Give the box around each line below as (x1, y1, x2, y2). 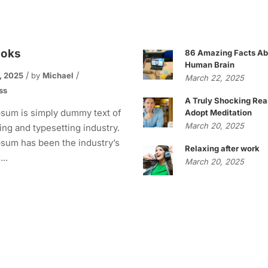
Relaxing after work (184, 144, 260, 153)
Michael (42, 71, 74, 80)
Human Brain (184, 60, 234, 69)
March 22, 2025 (184, 73, 244, 83)
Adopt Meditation (184, 108, 252, 117)
